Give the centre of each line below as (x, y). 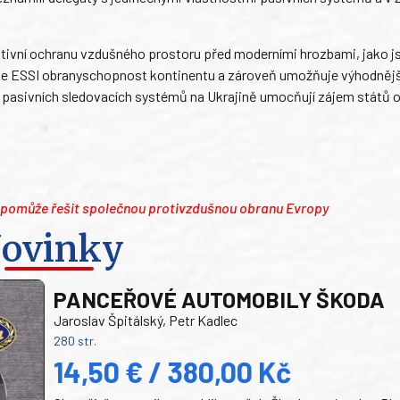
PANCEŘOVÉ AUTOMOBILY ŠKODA (220, 299)
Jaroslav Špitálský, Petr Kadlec (146, 320)
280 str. (75, 341)
